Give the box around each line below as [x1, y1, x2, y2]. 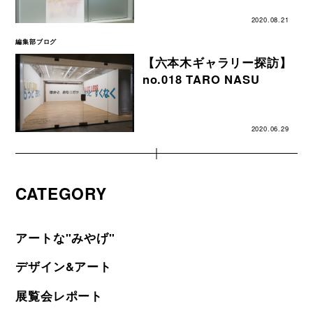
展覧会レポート [15, 286, 103, 304]
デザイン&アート [15, 258, 112, 275]
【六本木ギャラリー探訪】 [142, 53, 292, 71]
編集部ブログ [15, 36, 57, 46]
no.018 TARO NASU [142, 70, 260, 87]
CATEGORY [15, 182, 107, 205]
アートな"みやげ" [15, 228, 115, 246]
